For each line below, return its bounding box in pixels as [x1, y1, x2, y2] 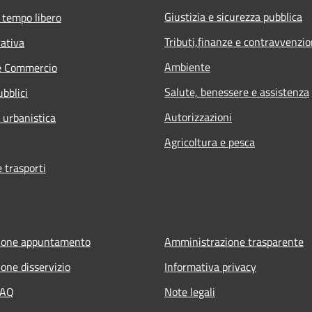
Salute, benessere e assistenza [164, 83, 309, 100]
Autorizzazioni [164, 108, 232, 125]
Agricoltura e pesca [164, 133, 255, 150]
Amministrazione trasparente [164, 233, 304, 250]
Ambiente [164, 58, 210, 75]
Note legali [164, 283, 215, 300]
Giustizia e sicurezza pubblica [164, 8, 302, 25]
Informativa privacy [164, 258, 256, 275]
